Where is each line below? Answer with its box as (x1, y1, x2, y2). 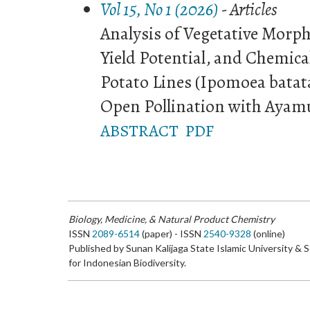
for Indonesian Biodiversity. (69, 256, 186, 268)
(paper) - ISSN (140, 227, 203, 239)
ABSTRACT (100, 119, 179, 142)
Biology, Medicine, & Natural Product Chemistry (69, 212, 275, 225)
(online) (251, 227, 285, 239)
